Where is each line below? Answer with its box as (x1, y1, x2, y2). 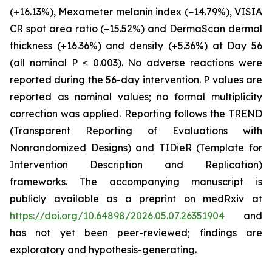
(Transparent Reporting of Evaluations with (10, 124, 262, 137)
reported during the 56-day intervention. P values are (10, 73, 262, 86)
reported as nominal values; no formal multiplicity (10, 90, 262, 103)
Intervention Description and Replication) (10, 158, 262, 171)
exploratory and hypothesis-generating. (10, 243, 197, 256)
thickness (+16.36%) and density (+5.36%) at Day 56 (10, 39, 262, 52)
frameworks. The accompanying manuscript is (10, 175, 262, 188)
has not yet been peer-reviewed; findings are (10, 226, 262, 239)
